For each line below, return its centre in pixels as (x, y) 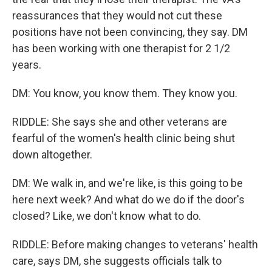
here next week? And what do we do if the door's (128, 199)
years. (27, 65)
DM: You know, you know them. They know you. (125, 93)
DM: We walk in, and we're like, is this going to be (127, 183)
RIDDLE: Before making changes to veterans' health (135, 244)
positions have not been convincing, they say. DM (130, 32)
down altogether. (52, 155)
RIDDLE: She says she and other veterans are (120, 122)
